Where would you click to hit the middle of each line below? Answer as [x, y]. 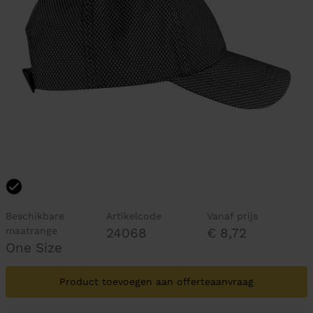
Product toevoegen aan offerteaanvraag [156, 282]
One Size [34, 248]
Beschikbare [35, 216]
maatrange [31, 231]
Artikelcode [133, 216]
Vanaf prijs [232, 216]
